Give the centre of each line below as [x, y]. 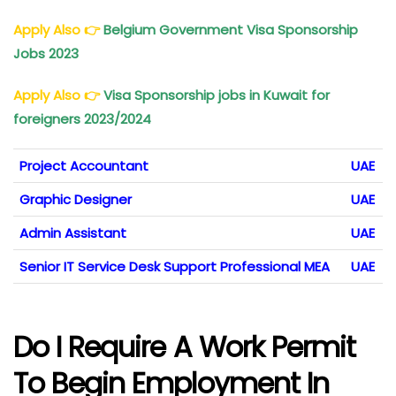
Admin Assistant [73, 233]
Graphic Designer [76, 200]
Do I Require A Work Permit [185, 347]
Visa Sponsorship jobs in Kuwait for [217, 95]
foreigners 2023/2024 [84, 119]
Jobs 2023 [48, 54]
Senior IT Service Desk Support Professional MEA [175, 267]
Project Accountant [84, 166]
